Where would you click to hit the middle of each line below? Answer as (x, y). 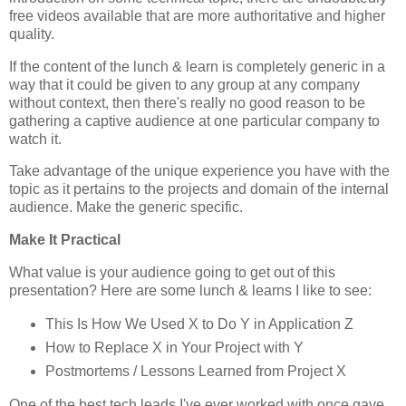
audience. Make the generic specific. (126, 208)
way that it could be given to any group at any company (184, 84)
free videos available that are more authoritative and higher (197, 15)
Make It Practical (65, 240)
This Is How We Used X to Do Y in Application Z (199, 324)
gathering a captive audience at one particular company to (194, 121)
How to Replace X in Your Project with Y (174, 347)
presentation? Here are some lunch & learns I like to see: (190, 291)
